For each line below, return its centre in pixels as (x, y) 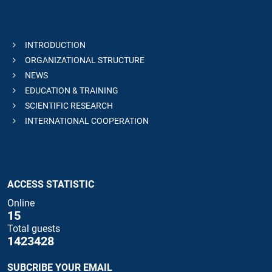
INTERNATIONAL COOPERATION (86, 121)
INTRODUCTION (54, 45)
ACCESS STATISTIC (51, 185)
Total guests (34, 229)
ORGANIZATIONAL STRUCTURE (84, 60)
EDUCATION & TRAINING (71, 91)
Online (21, 203)
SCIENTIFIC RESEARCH (68, 106)
